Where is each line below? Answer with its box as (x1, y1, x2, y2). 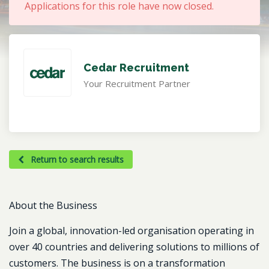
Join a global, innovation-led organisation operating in (9, 224, 254, 237)
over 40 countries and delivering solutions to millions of (9, 240, 259, 253)
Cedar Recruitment (83, 61, 189, 74)
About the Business (9, 199, 97, 212)
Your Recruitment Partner (83, 77, 190, 89)
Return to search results (28, 154, 124, 165)
